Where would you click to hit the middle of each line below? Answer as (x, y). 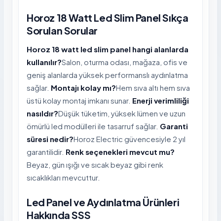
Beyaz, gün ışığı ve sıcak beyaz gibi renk (95, 165)
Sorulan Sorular (62, 31)
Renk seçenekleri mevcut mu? (120, 152)
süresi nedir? (50, 139)
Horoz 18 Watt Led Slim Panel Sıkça (108, 18)
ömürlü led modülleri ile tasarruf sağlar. (93, 126)
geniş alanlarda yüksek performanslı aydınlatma (107, 75)
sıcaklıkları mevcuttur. (63, 178)
